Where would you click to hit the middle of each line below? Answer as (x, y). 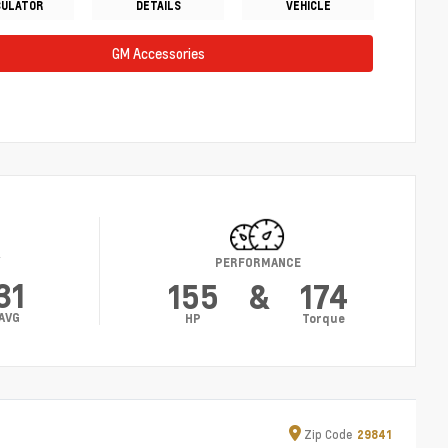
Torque (324, 319)
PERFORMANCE (257, 263)
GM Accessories (158, 53)
